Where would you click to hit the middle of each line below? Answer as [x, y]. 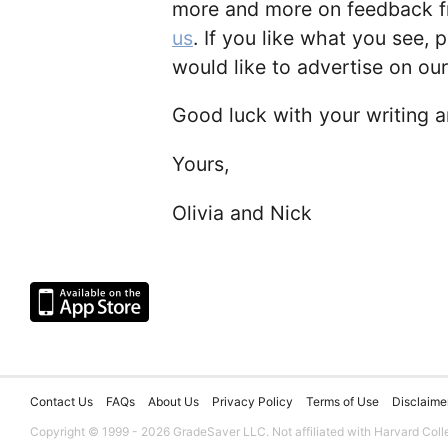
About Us [173, 401]
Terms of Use [342, 401]
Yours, [200, 163]
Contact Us [61, 401]
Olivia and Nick [242, 212]
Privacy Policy [252, 401]
